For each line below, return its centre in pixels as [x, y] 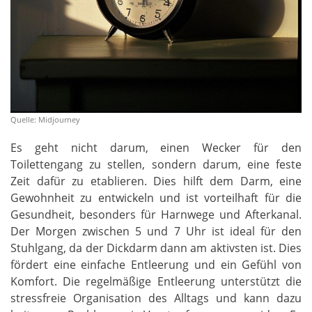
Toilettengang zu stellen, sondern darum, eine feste [156, 164]
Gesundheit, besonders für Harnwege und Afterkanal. [156, 214]
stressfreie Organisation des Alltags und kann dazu [156, 298]
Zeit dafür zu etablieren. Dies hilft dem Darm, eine [156, 181]
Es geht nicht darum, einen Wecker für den [156, 147]
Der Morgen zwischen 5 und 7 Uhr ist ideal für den [156, 231]
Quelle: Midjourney [45, 119]
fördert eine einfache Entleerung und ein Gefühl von [156, 264]
